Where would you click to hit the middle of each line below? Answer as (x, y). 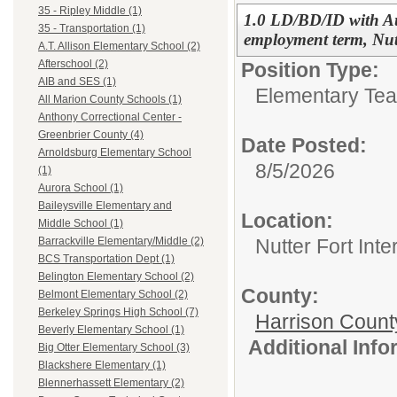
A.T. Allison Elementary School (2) (119, 47)
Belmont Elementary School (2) (113, 295)
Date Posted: (304, 145)
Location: (287, 220)
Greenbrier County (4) (91, 135)
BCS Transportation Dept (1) (106, 259)
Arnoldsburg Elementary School (115, 153)
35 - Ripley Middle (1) (90, 11)
